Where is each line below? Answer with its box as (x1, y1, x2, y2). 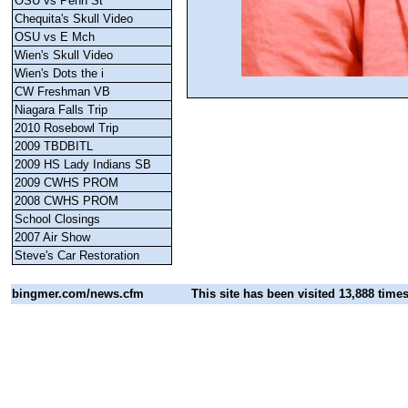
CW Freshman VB (15, 85, 110, 98)
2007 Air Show (15, 230, 90, 244)
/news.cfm (87, 287, 191, 301)
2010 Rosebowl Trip (15, 121, 118, 135)
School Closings (15, 212, 100, 226)
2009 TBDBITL (15, 139, 93, 153)
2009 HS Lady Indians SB (15, 158, 151, 171)
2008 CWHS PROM (15, 194, 118, 208)
